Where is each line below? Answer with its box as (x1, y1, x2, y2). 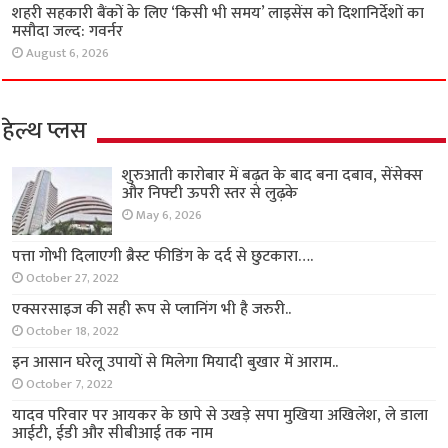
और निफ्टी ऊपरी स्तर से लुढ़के (122, 180, 299, 208)
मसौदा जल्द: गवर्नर (12, 18, 124, 46)
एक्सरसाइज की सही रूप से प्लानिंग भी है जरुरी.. (12, 296, 292, 324)
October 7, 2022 (26, 374, 114, 396)
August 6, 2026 (26, 43, 110, 65)
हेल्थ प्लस (2, 111, 88, 152)
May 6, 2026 (136, 205, 203, 227)
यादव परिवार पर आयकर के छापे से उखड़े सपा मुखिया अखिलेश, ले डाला (12, 402, 429, 430)
